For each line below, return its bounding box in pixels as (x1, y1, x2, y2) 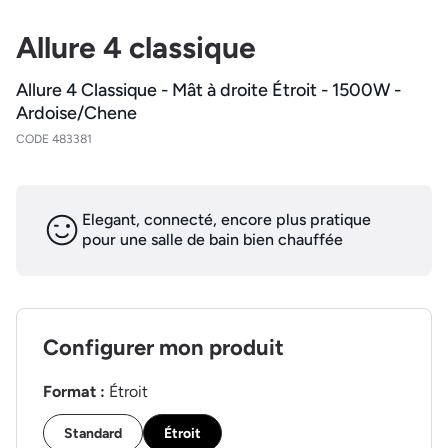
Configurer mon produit (42, 334, 284, 362)
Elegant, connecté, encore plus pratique (81, 210, 371, 230)
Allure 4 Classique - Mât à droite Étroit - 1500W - (16, 78, 401, 101)
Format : (42, 381, 109, 401)
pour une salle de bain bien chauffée (81, 230, 343, 250)
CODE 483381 (16, 131, 92, 146)
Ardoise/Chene (16, 101, 137, 124)
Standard (63, 424, 122, 442)
